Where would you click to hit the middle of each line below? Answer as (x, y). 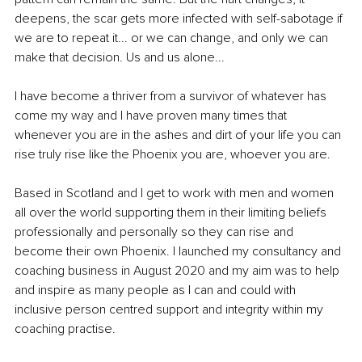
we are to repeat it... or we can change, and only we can (173, 38)
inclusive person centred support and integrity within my (170, 309)
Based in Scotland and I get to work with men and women (176, 193)
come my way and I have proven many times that (152, 115)
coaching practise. (65, 328)
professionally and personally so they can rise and (156, 232)
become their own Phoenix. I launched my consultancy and (179, 251)
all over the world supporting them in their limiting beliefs (172, 212)
